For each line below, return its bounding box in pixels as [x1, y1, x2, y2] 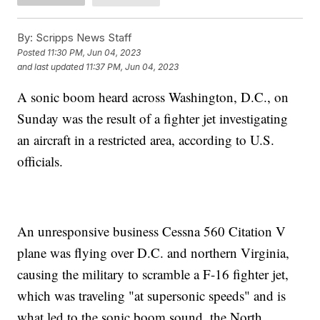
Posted [17, 47, 48, 59]
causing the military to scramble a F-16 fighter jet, [17, 264, 289, 283]
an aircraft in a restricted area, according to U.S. [17, 130, 275, 149]
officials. [17, 151, 64, 170]
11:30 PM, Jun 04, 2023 [47, 47, 141, 59]
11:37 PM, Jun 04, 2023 [86, 61, 179, 73]
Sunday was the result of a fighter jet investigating [17, 109, 289, 127]
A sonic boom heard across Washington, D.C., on [17, 87, 289, 106]
